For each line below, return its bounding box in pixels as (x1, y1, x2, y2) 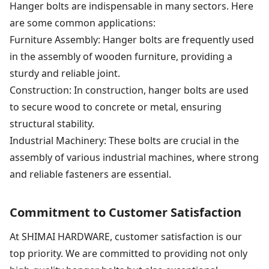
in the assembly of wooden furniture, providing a (10, 49, 232, 63)
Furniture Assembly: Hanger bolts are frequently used (10, 32, 254, 46)
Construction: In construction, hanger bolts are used (10, 83, 249, 97)
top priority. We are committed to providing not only (10, 246, 247, 260)
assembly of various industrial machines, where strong (10, 150, 259, 164)
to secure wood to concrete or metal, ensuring (10, 100, 222, 113)
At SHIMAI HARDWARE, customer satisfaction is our (10, 229, 242, 243)
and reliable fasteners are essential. (10, 167, 171, 181)
